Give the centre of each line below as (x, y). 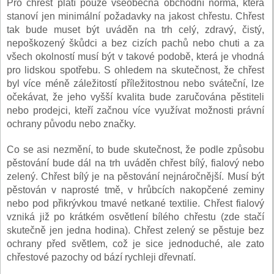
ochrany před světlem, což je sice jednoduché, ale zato (136, 244)
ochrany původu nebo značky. (71, 124)
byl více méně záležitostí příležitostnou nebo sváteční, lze (136, 84)
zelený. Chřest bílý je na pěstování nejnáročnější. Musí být (136, 177)
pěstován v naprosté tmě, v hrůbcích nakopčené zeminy (136, 190)
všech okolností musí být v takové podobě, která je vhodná (136, 57)
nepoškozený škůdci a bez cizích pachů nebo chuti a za (136, 43)
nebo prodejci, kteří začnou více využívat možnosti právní (136, 111)
